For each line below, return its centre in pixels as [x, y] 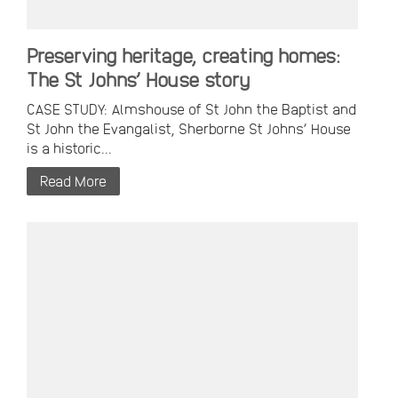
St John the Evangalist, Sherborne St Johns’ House [189, 129]
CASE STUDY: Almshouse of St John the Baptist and [191, 109]
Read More [73, 181]
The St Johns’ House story [138, 80]
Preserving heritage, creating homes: [183, 56]
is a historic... [69, 148]
